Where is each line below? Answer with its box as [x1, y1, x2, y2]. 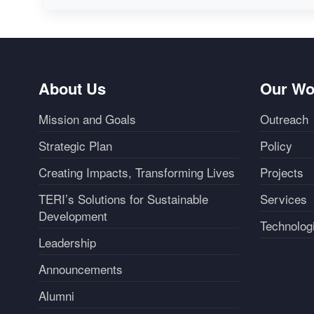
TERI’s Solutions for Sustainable [39, 190, 209, 207]
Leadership [39, 233, 97, 251]
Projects [260, 163, 304, 181]
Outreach [260, 110, 309, 128]
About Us [39, 77, 107, 100]
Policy [260, 137, 293, 154]
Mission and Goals [39, 110, 137, 128]
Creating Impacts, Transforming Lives [39, 163, 235, 181]
